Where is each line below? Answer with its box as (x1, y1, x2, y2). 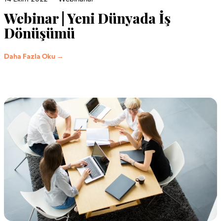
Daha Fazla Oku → (4, 53, 64, 61)
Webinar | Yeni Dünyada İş (4, 8, 171, 27)
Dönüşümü (4, 23, 75, 42)
